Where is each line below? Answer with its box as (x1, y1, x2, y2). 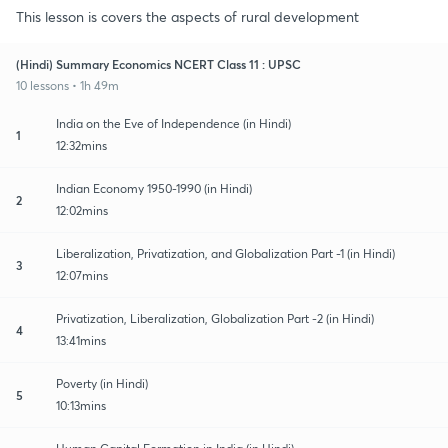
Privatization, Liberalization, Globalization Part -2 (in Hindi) (56, 310, 374, 326)
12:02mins (56, 202, 108, 218)
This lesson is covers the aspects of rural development (16, 6, 359, 26)
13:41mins (56, 332, 106, 348)
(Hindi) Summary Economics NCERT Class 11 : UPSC (16, 55, 301, 72)
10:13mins (56, 397, 106, 413)
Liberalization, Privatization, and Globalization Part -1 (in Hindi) (56, 245, 395, 261)
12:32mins (56, 137, 107, 153)
